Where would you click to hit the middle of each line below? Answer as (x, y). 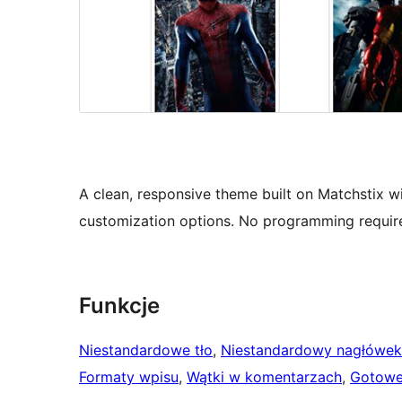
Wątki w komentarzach (264, 377)
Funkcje (119, 306)
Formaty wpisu (129, 377)
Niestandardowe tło (146, 350)
